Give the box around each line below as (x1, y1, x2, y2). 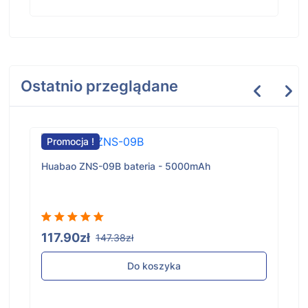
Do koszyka (127, 260, 181, 272)
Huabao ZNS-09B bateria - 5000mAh (41, 160, 210, 173)
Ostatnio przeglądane (21, 77, 178, 96)
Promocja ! (47, 135, 94, 148)
